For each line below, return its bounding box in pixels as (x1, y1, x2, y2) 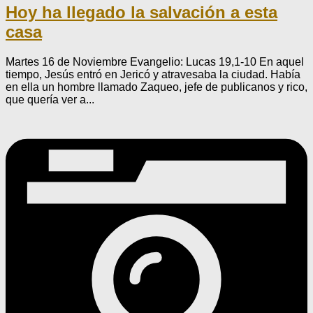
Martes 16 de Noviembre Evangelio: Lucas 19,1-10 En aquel (6, 55, 304, 68)
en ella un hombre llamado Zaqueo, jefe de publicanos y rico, (6, 80, 307, 93)
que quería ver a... (6, 93, 94, 105)
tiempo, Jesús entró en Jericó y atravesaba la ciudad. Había (6, 68, 300, 80)
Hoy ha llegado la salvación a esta (6, 2, 277, 22)
